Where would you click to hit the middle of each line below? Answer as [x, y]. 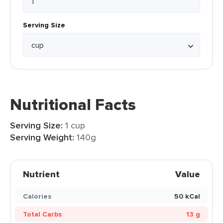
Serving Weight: [42, 137]
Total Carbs [42, 214]
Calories [37, 196]
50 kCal [187, 196]
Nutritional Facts [73, 105]
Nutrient [41, 174]
